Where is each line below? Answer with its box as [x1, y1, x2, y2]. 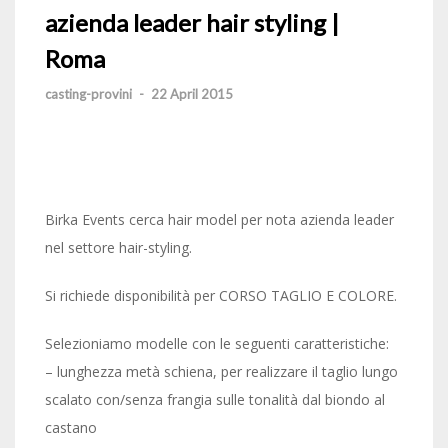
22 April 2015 [151, 86, 233, 102]
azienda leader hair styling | [45, 8, 339, 37]
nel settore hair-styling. [45, 238, 192, 257]
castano [45, 418, 97, 437]
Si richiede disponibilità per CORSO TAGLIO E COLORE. [45, 286, 397, 305]
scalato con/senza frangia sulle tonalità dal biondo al [45, 390, 385, 409]
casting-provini [45, 86, 132, 102]
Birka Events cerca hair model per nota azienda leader [45, 210, 394, 229]
